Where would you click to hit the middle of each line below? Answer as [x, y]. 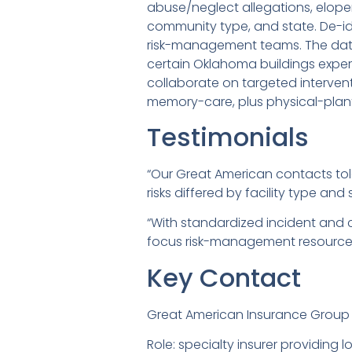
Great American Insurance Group [248, 314]
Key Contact [224, 277]
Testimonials [228, 137]
